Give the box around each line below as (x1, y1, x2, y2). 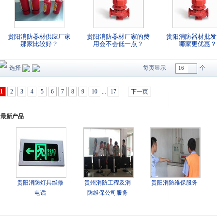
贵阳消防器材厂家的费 (87, 33, 150, 40)
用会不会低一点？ (93, 40, 144, 47)
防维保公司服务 (87, 189, 128, 196)
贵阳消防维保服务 (151, 179, 198, 186)
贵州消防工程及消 (84, 179, 131, 186)
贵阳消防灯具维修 (17, 179, 64, 186)
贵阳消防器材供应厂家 (7, 33, 71, 40)
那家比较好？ (20, 40, 58, 47)
